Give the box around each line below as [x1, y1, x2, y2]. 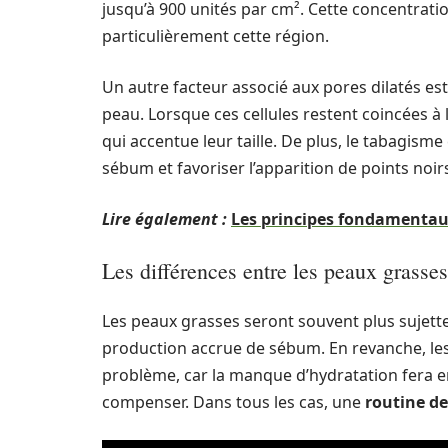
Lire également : [102, 208, 227, 230]
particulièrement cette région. [102, 25, 329, 47]
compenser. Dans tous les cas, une [102, 391, 365, 413]
